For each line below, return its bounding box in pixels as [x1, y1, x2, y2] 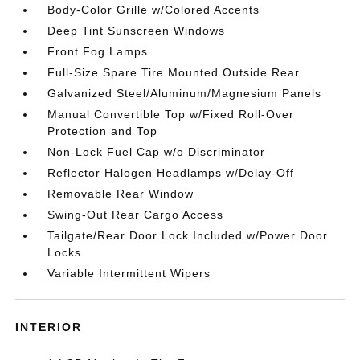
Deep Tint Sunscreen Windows [47, 24, 226, 37]
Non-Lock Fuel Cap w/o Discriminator [47, 145, 266, 158]
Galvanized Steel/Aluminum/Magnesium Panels [47, 87, 322, 100]
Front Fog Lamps [47, 45, 149, 58]
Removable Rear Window [47, 187, 194, 200]
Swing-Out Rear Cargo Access [47, 208, 224, 221]
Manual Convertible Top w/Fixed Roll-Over [47, 108, 295, 121]
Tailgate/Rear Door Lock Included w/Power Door [47, 229, 329, 242]
